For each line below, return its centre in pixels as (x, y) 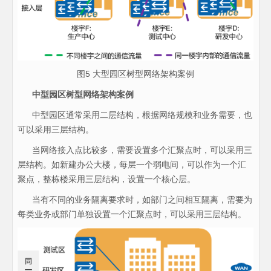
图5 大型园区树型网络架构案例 (135, 74)
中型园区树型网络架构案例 (83, 95)
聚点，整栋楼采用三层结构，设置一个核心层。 (106, 179)
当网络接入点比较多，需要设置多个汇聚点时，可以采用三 (135, 150)
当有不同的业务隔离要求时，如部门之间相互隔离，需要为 (135, 200)
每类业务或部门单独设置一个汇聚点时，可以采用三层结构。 (132, 214)
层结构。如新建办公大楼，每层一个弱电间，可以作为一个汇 (132, 165)
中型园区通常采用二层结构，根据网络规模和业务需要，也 (135, 115)
